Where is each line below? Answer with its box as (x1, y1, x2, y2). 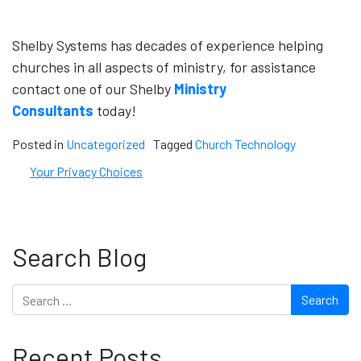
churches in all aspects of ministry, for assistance (12, 58, 316, 77)
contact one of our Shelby (12, 80, 174, 98)
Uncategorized (66, 136, 145, 152)
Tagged (153, 136, 195, 152)
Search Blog (12, 241, 147, 272)
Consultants (12, 102, 93, 120)
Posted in (12, 136, 66, 152)
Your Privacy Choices (30, 164, 143, 180)
